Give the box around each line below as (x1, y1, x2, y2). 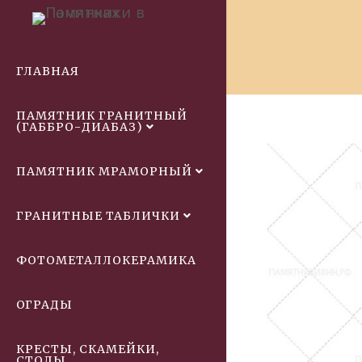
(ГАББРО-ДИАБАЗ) (16, 120, 143, 134)
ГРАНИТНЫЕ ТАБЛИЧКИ (16, 208, 180, 223)
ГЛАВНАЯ (16, 64, 79, 78)
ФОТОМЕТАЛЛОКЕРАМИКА (16, 253, 196, 267)
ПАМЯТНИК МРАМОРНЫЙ (16, 164, 192, 179)
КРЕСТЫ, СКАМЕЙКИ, (16, 342, 159, 356)
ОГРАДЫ (16, 297, 73, 312)
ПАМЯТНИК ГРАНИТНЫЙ (16, 108, 187, 123)
